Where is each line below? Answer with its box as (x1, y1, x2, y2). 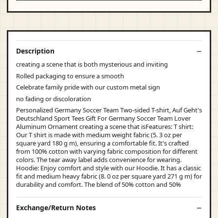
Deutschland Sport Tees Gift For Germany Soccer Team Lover (16, 114, 191, 123)
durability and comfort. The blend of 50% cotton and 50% (16, 180, 181, 189)
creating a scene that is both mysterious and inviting (16, 60, 168, 69)
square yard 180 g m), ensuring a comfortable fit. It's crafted (16, 139, 189, 147)
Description (16, 46, 54, 55)
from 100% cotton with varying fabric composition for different (16, 147, 198, 156)
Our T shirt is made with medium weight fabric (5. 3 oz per (16, 130, 182, 139)
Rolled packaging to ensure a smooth (16, 71, 124, 80)
